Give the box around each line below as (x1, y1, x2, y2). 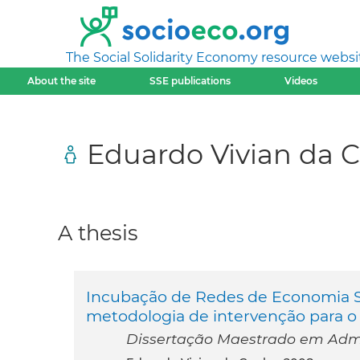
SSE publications (149, 75, 231, 87)
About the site (27, 75, 96, 87)
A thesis (58, 220, 138, 245)
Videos (284, 75, 318, 87)
